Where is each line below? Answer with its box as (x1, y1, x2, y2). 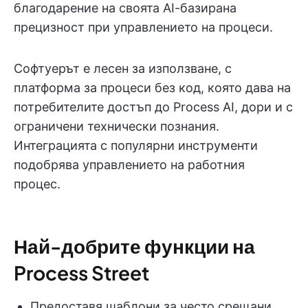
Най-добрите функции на (14, 234, 255, 258)
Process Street (14, 261, 149, 285)
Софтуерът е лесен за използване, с (14, 61, 232, 76)
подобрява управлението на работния (14, 157, 245, 173)
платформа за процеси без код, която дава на (14, 80, 291, 96)
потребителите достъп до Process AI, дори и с (14, 100, 293, 115)
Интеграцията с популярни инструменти (14, 138, 258, 153)
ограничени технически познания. (14, 119, 219, 134)
